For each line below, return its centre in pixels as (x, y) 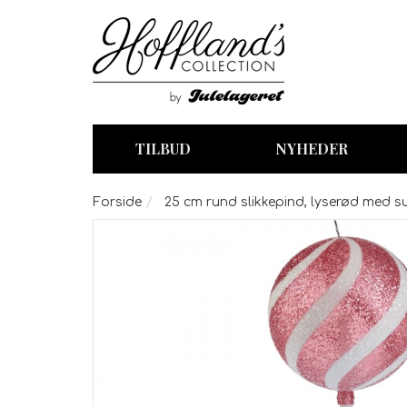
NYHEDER (312, 148)
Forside (117, 202)
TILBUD (163, 148)
